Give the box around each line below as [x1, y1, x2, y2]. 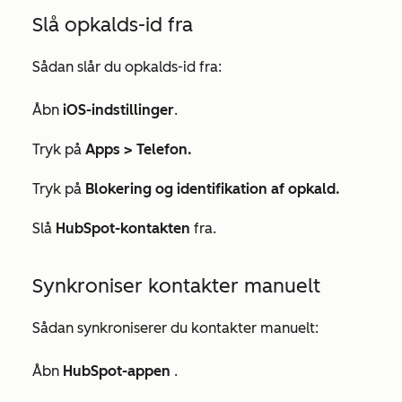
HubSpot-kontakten [56, 220, 194, 237]
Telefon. [136, 141, 192, 158]
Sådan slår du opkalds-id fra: [32, 58, 222, 75]
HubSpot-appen [63, 363, 174, 380]
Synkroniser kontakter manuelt [32, 274, 320, 298]
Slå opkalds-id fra [32, 13, 193, 37]
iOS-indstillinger [59, 101, 174, 118]
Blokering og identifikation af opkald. [85, 180, 340, 197]
